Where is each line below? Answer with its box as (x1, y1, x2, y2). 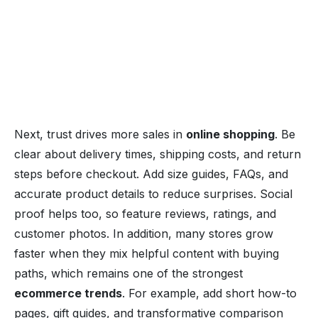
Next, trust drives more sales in (14, 126, 186, 141)
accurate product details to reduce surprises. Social (14, 186, 292, 201)
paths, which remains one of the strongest (14, 265, 243, 280)
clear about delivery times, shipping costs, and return (14, 146, 301, 161)
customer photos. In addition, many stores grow (14, 226, 273, 241)
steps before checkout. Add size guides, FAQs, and (14, 166, 288, 181)
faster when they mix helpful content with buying (14, 246, 279, 261)
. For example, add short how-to (122, 285, 297, 300)
